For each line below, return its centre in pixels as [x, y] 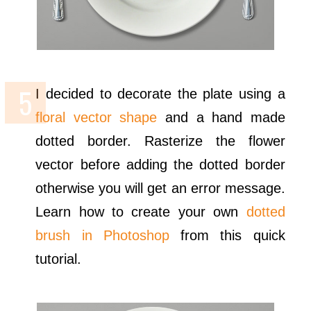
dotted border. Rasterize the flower [160, 141]
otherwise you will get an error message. [160, 188]
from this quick [227, 235]
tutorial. [59, 259]
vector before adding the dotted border [160, 164]
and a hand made [221, 117]
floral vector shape [96, 117]
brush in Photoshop [102, 235]
